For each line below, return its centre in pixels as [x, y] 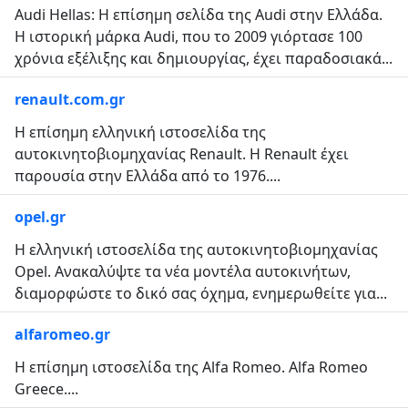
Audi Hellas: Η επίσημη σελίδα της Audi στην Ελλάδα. [199, 15]
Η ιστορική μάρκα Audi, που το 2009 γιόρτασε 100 [189, 36]
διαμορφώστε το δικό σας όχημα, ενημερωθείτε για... [201, 293]
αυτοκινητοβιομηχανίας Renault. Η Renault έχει [182, 154]
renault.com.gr [70, 99]
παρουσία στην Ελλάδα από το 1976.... [148, 176]
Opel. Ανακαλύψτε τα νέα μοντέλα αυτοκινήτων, [183, 271]
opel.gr [40, 217]
